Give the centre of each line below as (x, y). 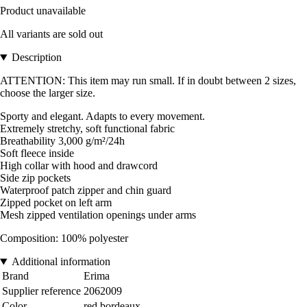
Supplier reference (41, 291)
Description (36, 58)
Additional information (61, 262)
